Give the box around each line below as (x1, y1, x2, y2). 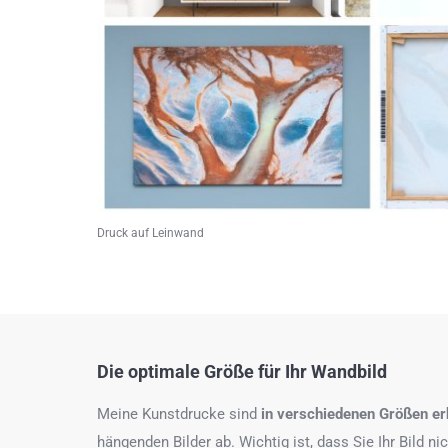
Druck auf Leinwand (97, 225, 204, 240)
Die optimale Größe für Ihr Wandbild (97, 360, 387, 382)
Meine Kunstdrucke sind (97, 404, 261, 423)
